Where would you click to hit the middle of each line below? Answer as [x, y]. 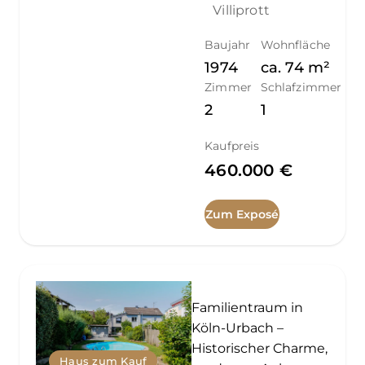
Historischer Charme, [259, 348]
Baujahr [228, 44]
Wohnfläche [295, 44]
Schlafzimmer [301, 87]
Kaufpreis [232, 145]
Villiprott [241, 10]
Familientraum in [247, 307]
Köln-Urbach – [237, 328]
